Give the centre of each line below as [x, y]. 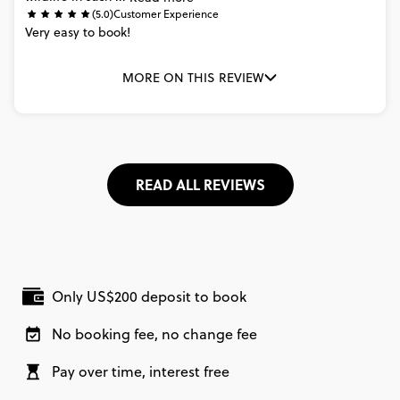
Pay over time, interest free [141, 372]
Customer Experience [166, 14]
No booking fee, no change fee [155, 334]
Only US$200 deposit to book [150, 297]
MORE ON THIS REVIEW [193, 78]
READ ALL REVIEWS [200, 184]
